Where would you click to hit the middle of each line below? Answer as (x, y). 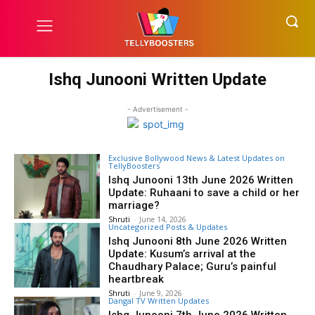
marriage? (134, 205)
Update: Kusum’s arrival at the (182, 254)
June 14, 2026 (163, 219)
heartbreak (136, 279)
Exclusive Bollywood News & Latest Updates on (197, 158)
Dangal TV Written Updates (159, 301)
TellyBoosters (134, 166)
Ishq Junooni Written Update (157, 79)
